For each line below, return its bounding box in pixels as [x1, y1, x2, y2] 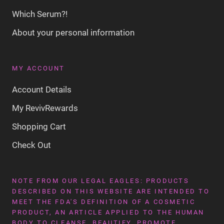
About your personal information [12, 27, 134, 37]
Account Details [12, 84, 71, 94]
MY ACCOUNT [12, 64, 65, 72]
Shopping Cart [12, 121, 66, 131]
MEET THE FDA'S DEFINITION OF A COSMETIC [12, 197, 195, 205]
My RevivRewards [12, 102, 78, 113]
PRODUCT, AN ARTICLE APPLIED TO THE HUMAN [12, 208, 205, 216]
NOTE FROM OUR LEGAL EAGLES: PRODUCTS [12, 176, 189, 184]
